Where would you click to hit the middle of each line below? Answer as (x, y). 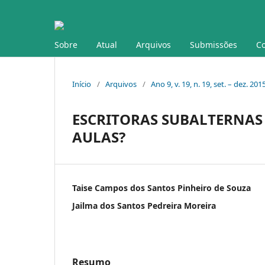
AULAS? (99, 137)
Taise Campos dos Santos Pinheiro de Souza (161, 188)
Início (82, 84)
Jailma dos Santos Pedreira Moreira (144, 205)
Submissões (214, 44)
